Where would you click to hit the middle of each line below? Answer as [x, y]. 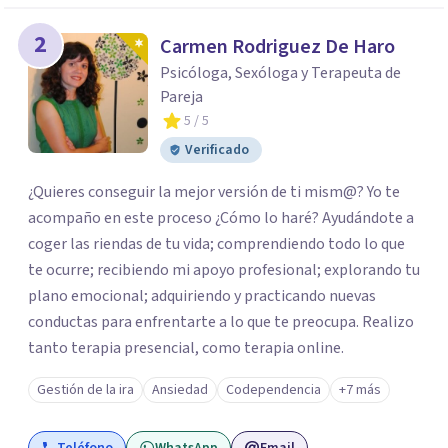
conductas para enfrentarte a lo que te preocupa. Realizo [221, 322]
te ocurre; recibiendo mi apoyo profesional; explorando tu [224, 270]
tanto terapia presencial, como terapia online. [186, 348]
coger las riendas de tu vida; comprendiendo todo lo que [216, 244]
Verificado [217, 150]
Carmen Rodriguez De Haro [277, 47]
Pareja [181, 97]
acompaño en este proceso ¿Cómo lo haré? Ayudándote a [221, 218]
